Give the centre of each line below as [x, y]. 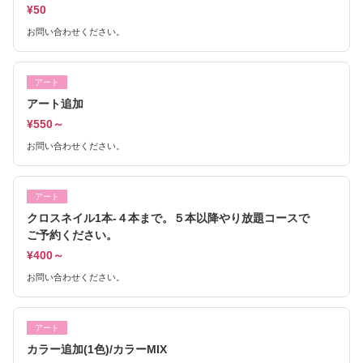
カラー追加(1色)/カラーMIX [97, 349]
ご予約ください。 [72, 235]
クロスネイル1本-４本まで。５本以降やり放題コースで [168, 218]
